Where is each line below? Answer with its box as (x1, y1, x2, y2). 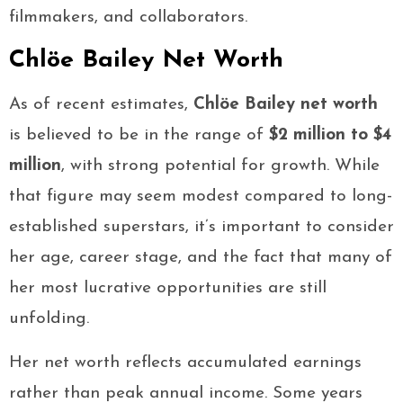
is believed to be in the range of (9, 127, 269, 145)
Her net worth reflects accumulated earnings (9, 354, 362, 372)
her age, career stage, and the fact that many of (9, 249, 392, 267)
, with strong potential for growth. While (61, 157, 380, 175)
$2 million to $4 (269, 127, 391, 145)
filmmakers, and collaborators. (9, 9, 247, 27)
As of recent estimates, (9, 96, 193, 114)
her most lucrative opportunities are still (9, 280, 327, 298)
